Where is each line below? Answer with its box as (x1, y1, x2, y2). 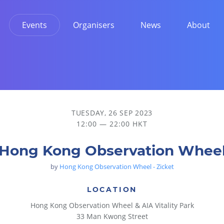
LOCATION (86, 185, 137, 194)
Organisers (73, 19, 114, 30)
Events (22, 19, 47, 30)
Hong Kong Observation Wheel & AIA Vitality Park (30, 200, 194, 210)
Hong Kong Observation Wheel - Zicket (59, 162, 174, 171)
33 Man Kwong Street (76, 211, 148, 221)
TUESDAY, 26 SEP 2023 (71, 108, 152, 117)
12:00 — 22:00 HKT (76, 119, 147, 128)
